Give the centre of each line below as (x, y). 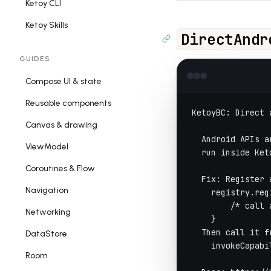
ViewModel (47, 147)
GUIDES (35, 59)
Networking (48, 212)
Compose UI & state (64, 81)
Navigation (47, 190)
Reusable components (68, 103)
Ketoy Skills (47, 25)
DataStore (46, 234)
